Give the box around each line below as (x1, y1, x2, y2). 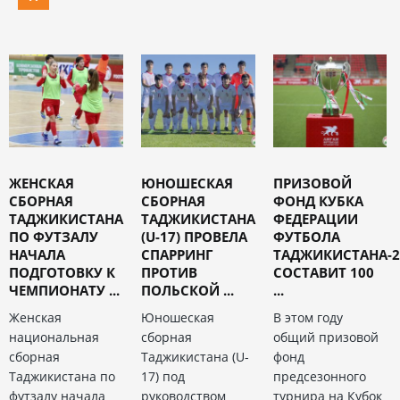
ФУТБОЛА (272, 227, 340, 246)
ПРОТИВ (140, 262, 197, 281)
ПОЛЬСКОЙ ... (140, 280, 234, 299)
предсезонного (272, 367, 366, 385)
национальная (9, 328, 99, 346)
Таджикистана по (9, 367, 115, 385)
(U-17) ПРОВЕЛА (140, 227, 247, 246)
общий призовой (272, 328, 379, 346)
